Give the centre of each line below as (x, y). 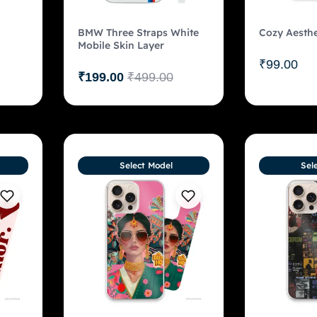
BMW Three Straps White (138, 32)
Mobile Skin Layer (121, 45)
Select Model (146, 165)
